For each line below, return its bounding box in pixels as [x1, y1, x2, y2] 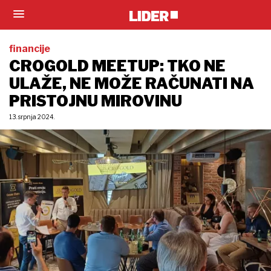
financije [9, 43, 50, 54]
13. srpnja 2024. [9, 113, 54, 120]
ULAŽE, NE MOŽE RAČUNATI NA [9, 74, 254, 93]
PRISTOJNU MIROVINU [9, 92, 182, 110]
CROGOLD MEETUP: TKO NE [9, 57, 226, 75]
